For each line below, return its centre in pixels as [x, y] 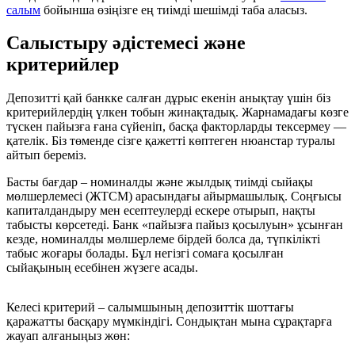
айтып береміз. [46, 155]
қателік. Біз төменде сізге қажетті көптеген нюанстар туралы [171, 141]
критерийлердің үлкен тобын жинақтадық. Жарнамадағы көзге [177, 113]
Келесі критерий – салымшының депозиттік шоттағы [150, 307]
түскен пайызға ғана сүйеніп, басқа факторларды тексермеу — [176, 127]
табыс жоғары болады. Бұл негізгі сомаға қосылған [145, 254]
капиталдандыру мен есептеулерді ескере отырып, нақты [161, 211]
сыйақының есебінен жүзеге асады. [102, 268]
